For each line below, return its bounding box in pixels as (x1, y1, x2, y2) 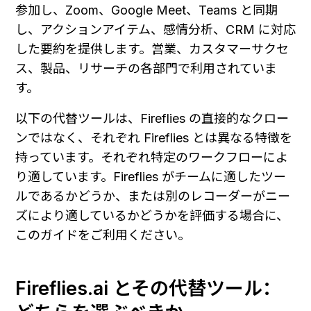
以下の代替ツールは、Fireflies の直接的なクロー (15, 110, 289, 126)
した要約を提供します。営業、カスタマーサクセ (15, 41, 289, 56)
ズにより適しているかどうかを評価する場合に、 (15, 208, 289, 223)
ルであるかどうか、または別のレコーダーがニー (15, 188, 290, 203)
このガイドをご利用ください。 (15, 227, 190, 242)
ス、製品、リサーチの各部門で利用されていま (15, 60, 277, 76)
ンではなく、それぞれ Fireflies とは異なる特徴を (15, 130, 292, 145)
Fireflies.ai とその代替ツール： (15, 277, 281, 301)
